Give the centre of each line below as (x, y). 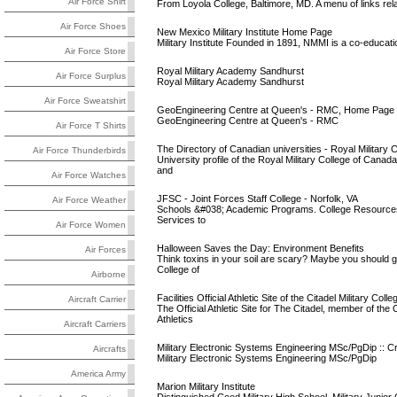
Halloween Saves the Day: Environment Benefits (260, 248)
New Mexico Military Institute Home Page (244, 32)
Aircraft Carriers (95, 324)
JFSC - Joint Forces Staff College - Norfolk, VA (257, 198)
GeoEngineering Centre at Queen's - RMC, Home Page (275, 110)
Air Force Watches (89, 175)
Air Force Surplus (91, 76)
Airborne (109, 275)
